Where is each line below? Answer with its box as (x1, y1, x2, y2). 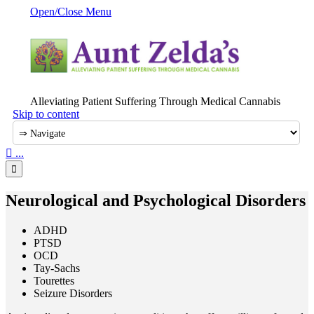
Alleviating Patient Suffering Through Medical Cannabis (30, 95, 280, 108)
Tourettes (34, 275, 74, 287)
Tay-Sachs (34, 262, 80, 275)
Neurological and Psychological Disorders (6, 191, 306, 210)
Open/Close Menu (30, 6, 111, 18)
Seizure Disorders (34, 287, 112, 300)
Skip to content (13, 108, 79, 121)
